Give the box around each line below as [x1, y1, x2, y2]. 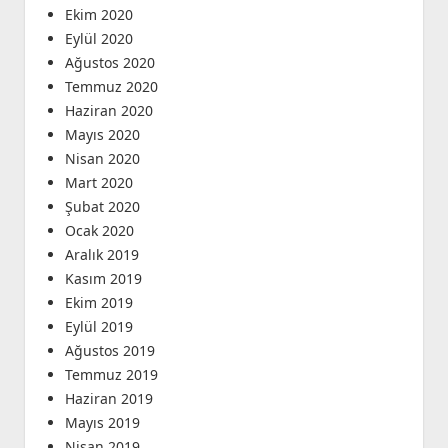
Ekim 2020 [64, 5, 133, 25]
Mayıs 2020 [64, 125, 140, 145]
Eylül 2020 [64, 29, 133, 49]
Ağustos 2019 [64, 341, 155, 361]
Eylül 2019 [64, 317, 133, 337]
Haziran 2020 [64, 101, 153, 121]
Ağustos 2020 [64, 53, 155, 73]
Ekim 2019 [64, 293, 133, 313]
